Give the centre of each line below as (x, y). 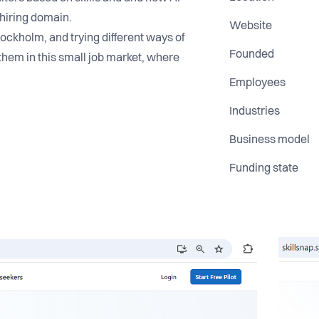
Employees (258, 83)
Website (251, 26)
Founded (252, 54)
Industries (255, 111)
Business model (270, 140)
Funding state (264, 168)
